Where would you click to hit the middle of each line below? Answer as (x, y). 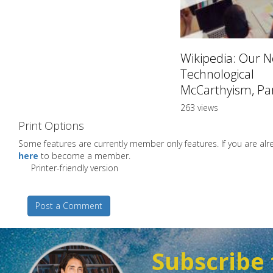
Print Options (51, 126)
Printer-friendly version (75, 168)
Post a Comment (69, 206)
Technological (217, 74)
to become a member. (84, 156)
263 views (199, 108)
